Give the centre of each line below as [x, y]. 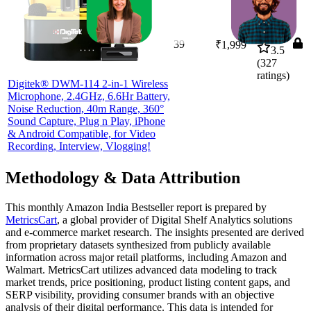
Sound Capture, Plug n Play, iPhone [86, 121]
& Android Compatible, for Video [82, 133]
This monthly [36, 207]
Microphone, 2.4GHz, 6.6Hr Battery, [89, 96]
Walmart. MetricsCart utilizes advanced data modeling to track [141, 269]
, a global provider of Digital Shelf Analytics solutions [175, 219]
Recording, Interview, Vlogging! [79, 146]
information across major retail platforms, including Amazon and [146, 257]
